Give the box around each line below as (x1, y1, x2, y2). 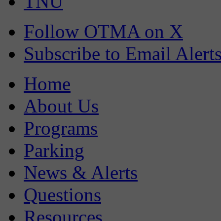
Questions (24, 184, 101, 205)
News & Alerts (24, 161, 138, 183)
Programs (24, 117, 98, 139)
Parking (24, 139, 84, 161)
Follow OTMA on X (24, 20, 183, 42)
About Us (24, 95, 99, 116)
